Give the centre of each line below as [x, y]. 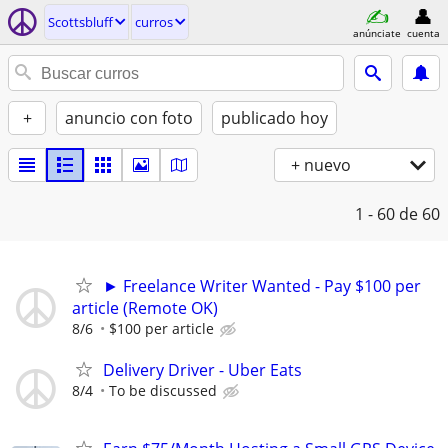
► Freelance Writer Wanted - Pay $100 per [262, 286]
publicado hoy [274, 118]
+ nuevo [321, 165]
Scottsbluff [80, 22]
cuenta [423, 32]
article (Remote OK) [145, 308]
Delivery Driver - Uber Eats [202, 370]
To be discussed [163, 391]
